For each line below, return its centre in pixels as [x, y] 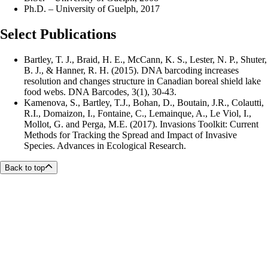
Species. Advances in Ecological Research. [105, 146]
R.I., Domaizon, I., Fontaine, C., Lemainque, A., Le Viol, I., [138, 114]
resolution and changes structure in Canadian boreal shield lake [142, 81]
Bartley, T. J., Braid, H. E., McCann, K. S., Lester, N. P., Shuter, [145, 60]
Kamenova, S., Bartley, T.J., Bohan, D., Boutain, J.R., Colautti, [144, 103]
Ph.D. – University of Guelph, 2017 [92, 9]
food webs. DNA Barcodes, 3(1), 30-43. [100, 92]
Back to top [25, 168]
